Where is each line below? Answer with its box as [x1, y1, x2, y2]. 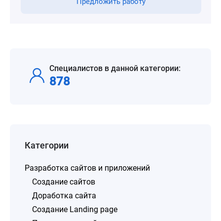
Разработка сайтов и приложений [25, 163, 150, 173]
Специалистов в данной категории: [49, 64, 181, 73]
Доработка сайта [32, 191, 96, 200]
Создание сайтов [32, 177, 95, 186]
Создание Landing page [32, 205, 117, 214]
